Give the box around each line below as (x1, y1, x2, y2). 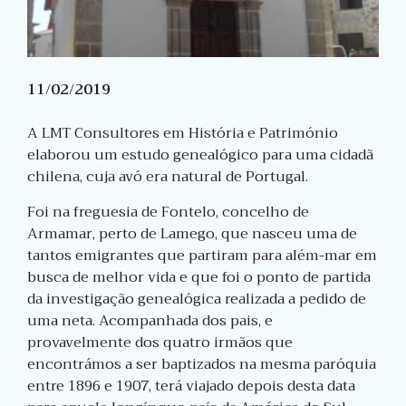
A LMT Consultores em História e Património (27, 121, 338, 147)
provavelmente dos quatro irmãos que (27, 330, 293, 356)
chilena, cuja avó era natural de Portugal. (27, 164, 308, 190)
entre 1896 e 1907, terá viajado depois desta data (27, 373, 355, 400)
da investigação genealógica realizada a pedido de (27, 286, 366, 313)
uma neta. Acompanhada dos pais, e (27, 308, 273, 334)
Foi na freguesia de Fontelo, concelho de (27, 199, 309, 226)
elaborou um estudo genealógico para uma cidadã (27, 142, 373, 169)
